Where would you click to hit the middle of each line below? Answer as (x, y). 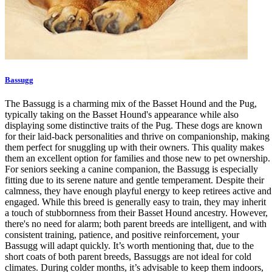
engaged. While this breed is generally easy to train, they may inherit (135, 202)
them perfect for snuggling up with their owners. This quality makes (134, 148)
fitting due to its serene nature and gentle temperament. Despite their (134, 180)
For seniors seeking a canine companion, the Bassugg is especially (131, 169)
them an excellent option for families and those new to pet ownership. (138, 158)
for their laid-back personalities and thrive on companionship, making (137, 137)
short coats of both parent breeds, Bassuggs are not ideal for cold (128, 257)
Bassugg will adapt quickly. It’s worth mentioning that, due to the (129, 246)
